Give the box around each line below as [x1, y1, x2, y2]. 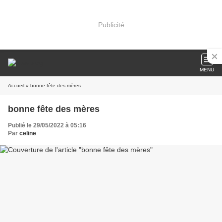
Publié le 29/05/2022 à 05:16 [8, 122, 86, 129]
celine [19, 130, 36, 137]
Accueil [8, 83, 24, 88]
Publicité [98, 20, 124, 29]
